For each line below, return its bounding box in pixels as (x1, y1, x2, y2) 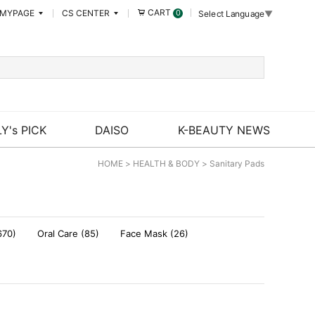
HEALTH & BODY (133, 158, 200, 169)
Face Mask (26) (120, 228, 188, 239)
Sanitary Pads (210, 158, 264, 169)
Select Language (198, 8, 265, 19)
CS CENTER (62, 7, 112, 18)
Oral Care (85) (37, 228, 99, 239)
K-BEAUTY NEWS (177, 122, 270, 137)
